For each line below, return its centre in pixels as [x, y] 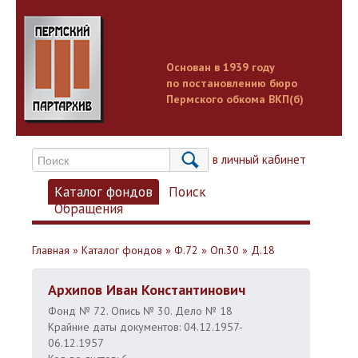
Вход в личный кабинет [244, 159]
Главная [51, 250]
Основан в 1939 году [221, 67]
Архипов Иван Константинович [147, 290]
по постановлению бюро [232, 83]
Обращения [89, 209]
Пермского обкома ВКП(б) [235, 99]
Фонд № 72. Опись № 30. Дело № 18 [140, 311]
